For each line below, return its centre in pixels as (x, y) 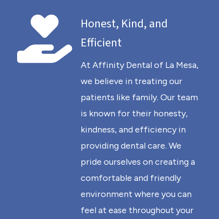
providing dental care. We (131, 146)
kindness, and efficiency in (133, 130)
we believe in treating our (131, 81)
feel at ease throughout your (137, 210)
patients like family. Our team (139, 97)
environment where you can (136, 194)
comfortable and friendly (131, 178)
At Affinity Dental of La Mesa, (140, 65)
